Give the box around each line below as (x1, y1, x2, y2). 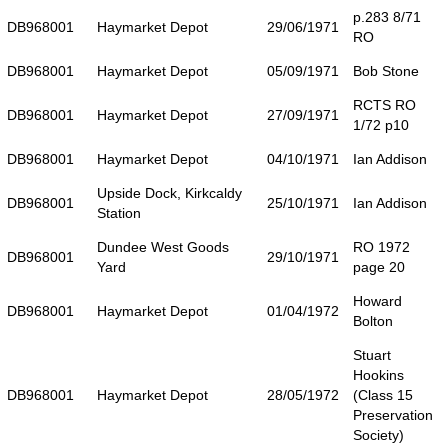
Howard (353, 292, 402, 309)
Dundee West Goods (97, 238, 229, 255)
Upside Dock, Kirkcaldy (97, 184, 242, 201)
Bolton (353, 312, 393, 329)
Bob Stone (353, 62, 419, 79)
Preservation (353, 406, 433, 423)
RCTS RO (353, 96, 416, 113)
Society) (353, 426, 404, 443)
